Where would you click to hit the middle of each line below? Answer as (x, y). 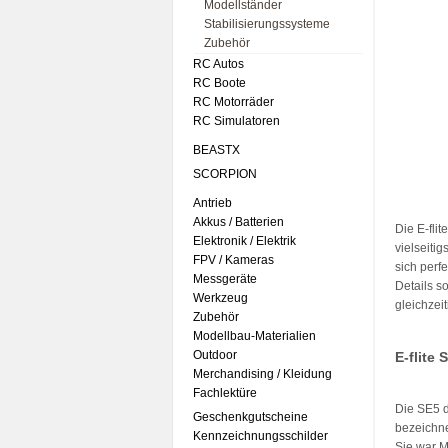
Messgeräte (225, 279)
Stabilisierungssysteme (267, 24)
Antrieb (212, 203)
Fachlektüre (225, 393)
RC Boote (219, 83)
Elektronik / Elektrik (244, 241)
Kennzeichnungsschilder (260, 436)
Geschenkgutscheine (250, 417)
